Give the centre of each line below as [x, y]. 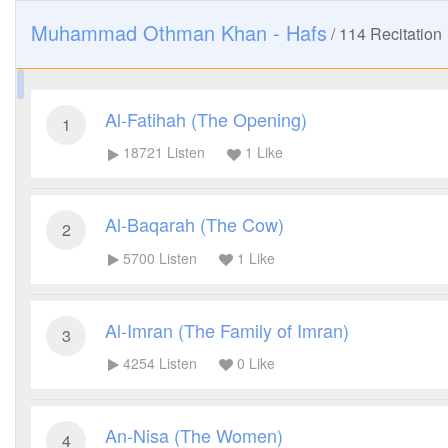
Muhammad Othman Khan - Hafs [179, 32]
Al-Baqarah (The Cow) [194, 224]
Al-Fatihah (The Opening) [206, 119]
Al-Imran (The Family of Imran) [227, 329]
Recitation [404, 33]
